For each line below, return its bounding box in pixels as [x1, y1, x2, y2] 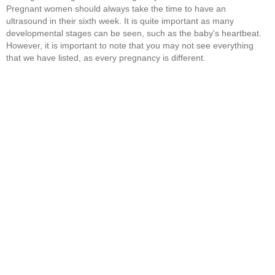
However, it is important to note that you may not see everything [6, 40, 254, 50]
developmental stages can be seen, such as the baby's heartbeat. [6, 28, 261, 38]
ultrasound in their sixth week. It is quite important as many [6, 15, 234, 26]
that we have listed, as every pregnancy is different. [6, 52, 206, 63]
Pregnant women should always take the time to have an [6, 3, 226, 14]
